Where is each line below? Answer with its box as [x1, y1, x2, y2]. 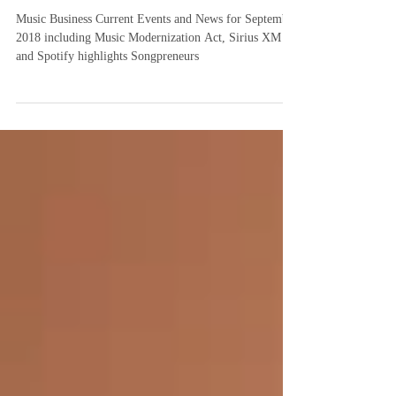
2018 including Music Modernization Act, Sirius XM [16, 63, 281, 76]
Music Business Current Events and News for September [16, 44, 298, 57]
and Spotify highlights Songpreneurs [16, 81, 199, 95]
